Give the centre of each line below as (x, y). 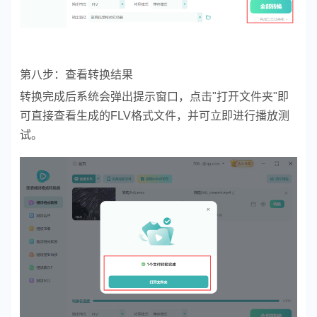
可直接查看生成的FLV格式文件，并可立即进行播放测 (155, 116)
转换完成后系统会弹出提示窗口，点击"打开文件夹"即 (154, 97)
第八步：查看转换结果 (76, 75)
